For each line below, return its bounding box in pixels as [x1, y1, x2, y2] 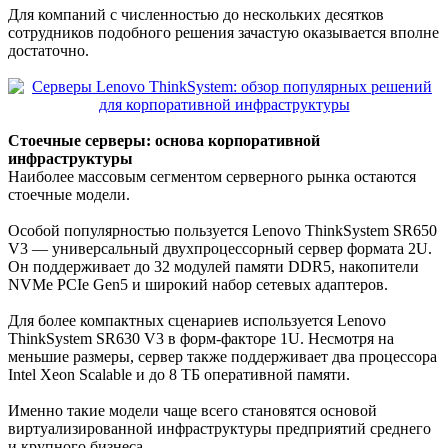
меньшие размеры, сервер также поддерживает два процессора [8, 348, 437, 366]
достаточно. [8, 42, 89, 60]
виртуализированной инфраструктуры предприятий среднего [8, 420, 431, 438]
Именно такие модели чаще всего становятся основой [8, 402, 377, 420]
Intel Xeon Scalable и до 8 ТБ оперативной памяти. [8, 366, 350, 384]
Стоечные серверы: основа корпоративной [8, 132, 320, 150]
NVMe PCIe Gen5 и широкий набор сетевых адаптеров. [8, 276, 388, 294]
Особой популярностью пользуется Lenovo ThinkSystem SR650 [8, 222, 437, 240]
